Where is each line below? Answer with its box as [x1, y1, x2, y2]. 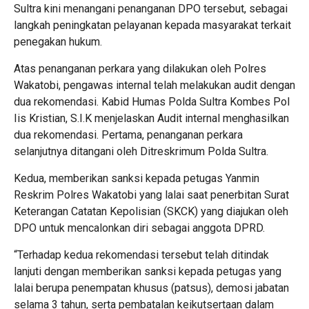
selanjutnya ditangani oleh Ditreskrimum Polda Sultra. [14, 145, 268, 159]
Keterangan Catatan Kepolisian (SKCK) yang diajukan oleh [14, 205, 288, 219]
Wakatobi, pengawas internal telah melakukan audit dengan [14, 79, 295, 92]
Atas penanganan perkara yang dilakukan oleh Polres [14, 62, 266, 76]
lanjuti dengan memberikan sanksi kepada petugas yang [14, 265, 281, 279]
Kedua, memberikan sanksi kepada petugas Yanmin [14, 172, 259, 186]
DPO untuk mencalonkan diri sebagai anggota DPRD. [14, 221, 265, 235]
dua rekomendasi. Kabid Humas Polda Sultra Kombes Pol [14, 95, 290, 109]
